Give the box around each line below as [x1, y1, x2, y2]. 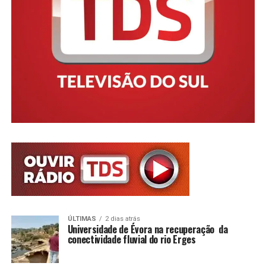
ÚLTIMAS [67, 215, 96, 223]
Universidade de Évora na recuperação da [67, 222, 228, 237]
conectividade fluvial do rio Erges [67, 232, 196, 247]
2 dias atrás [104, 215, 140, 223]
